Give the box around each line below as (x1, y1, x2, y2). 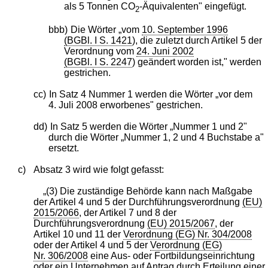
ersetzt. (48, 142, 80, 153)
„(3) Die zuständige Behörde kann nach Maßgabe (42, 185, 252, 196)
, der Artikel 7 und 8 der (78, 207, 176, 218)
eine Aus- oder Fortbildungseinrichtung (87, 250, 255, 261)
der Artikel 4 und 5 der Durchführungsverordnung (33, 196, 242, 207)
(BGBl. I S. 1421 (63, 35, 132, 45)
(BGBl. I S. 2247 (63, 56, 132, 67)
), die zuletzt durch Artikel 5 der (132, 35, 262, 45)
